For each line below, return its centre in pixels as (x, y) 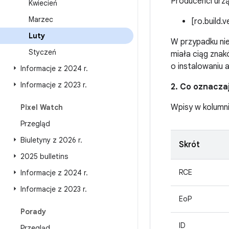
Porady (33, 212)
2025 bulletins (44, 156)
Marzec (41, 19)
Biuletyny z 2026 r (50, 140)
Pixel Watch (42, 107)
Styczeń (42, 52)
